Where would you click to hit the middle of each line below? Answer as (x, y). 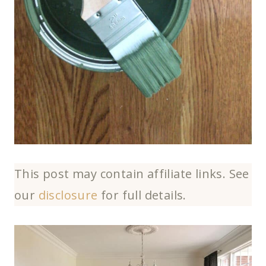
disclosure (68, 195)
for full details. (142, 195)
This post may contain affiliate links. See (132, 174)
